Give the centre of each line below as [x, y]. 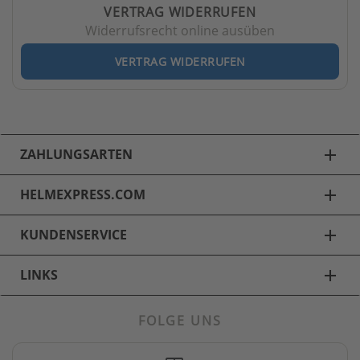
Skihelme [58, 326]
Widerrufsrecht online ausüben [180, 30]
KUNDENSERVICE [74, 234]
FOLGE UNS [180, 321]
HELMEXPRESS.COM [83, 194]
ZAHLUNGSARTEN [76, 154]
